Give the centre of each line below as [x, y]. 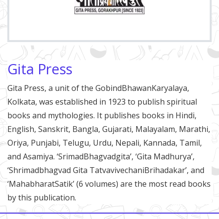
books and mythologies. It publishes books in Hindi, [102, 116]
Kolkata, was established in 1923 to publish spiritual [102, 102]
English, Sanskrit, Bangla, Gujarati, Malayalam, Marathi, [109, 129]
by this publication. [42, 198]
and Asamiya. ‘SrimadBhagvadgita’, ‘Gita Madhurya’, [101, 157]
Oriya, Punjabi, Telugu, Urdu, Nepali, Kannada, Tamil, [105, 143]
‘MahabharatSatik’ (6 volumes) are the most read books [109, 184]
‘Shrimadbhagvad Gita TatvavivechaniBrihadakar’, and [106, 170]
